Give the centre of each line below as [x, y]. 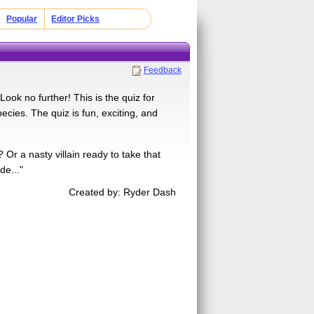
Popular [21, 19]
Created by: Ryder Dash [123, 192]
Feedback [162, 70]
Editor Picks [76, 19]
